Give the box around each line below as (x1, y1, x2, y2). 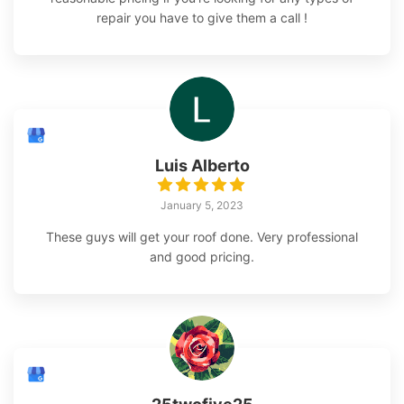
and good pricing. (150, 249, 254, 265)
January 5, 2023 (161, 198, 243, 213)
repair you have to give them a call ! (96, 10, 308, 26)
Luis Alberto (154, 156, 250, 176)
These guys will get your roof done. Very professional (46, 229, 358, 245)
